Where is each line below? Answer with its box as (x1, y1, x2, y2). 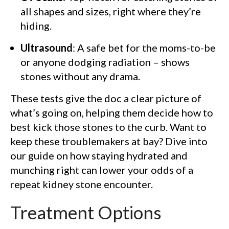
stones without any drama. (20, 70, 140, 82)
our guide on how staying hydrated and (10, 149, 188, 162)
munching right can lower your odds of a (10, 164, 193, 176)
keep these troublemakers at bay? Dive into (10, 135, 208, 147)
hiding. (20, 19, 52, 32)
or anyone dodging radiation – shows (20, 56, 190, 68)
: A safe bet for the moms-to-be (73, 41, 216, 54)
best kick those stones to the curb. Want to (10, 121, 207, 133)
